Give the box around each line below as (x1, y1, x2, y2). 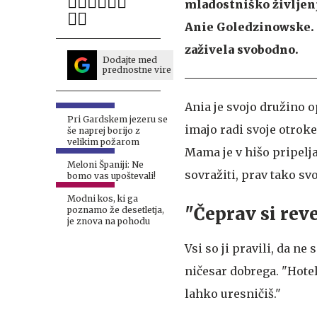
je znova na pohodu (67, 216, 150, 226)
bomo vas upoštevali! (67, 171, 156, 181)
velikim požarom (67, 137, 139, 147)
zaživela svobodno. (185, 42, 299, 57)
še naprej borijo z (67, 125, 140, 136)
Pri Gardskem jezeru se (67, 114, 168, 125)
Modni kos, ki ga (67, 193, 138, 204)
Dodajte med (103, 54, 157, 65)
